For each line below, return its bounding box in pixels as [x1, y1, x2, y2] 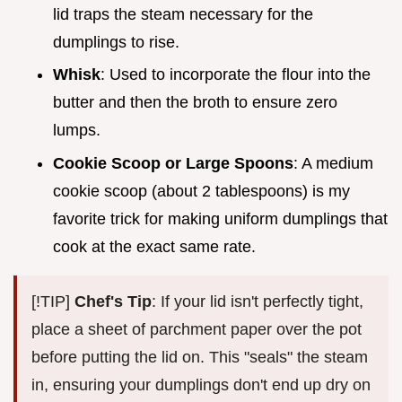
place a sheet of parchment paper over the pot [31, 319, 362, 338]
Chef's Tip [74, 292, 152, 310]
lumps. [53, 121, 100, 140]
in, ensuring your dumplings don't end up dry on [31, 375, 371, 394]
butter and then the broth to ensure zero [53, 93, 337, 112]
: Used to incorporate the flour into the [100, 66, 371, 84]
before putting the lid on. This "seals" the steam [31, 347, 368, 366]
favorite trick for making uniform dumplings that [53, 209, 388, 228]
